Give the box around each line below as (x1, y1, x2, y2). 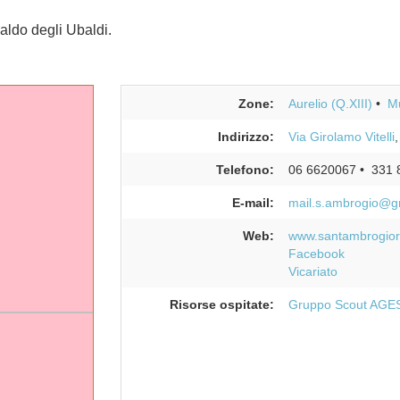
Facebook (287, 246, 345, 261)
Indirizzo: (217, 129, 274, 144)
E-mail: (231, 196, 274, 210)
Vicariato (287, 264, 337, 279)
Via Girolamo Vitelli (287, 129, 395, 144)
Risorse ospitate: (169, 297, 274, 312)
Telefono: (215, 162, 274, 177)
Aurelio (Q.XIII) (287, 96, 372, 111)
